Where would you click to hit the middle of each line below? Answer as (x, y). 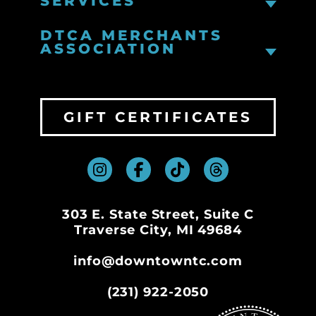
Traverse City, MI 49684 (158, 230)
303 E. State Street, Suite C (158, 214)
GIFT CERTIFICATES (158, 117)
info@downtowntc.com (158, 261)
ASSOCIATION (108, 49)
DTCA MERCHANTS (131, 35)
